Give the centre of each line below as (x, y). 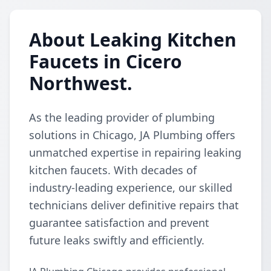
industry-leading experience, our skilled (131, 188)
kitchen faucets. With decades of (113, 170)
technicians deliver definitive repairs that (134, 205)
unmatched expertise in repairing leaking (135, 152)
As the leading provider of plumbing (122, 117)
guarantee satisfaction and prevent (119, 223)
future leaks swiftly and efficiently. (117, 240)
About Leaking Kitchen (133, 40)
